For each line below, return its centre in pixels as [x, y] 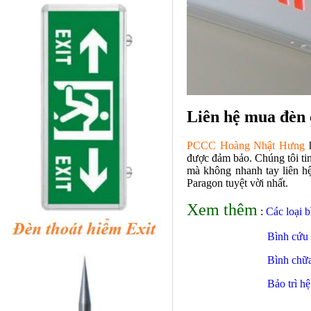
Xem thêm [222, 210]
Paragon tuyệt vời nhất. [237, 183]
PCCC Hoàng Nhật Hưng [246, 146]
